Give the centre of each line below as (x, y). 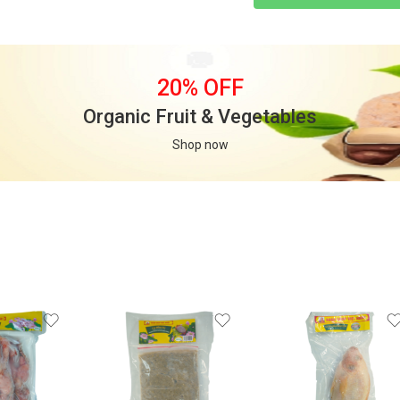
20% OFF (200, 87)
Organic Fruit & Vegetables (200, 116)
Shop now (200, 144)
